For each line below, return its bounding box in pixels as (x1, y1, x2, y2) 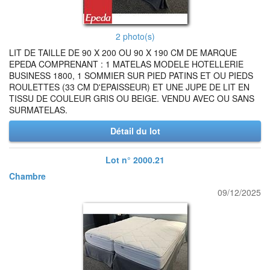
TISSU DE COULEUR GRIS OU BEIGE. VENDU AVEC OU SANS (9, 92, 254, 104)
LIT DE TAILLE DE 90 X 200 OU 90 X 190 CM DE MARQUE (9, 46, 237, 58)
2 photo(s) (115, 30, 155, 42)
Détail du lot (110, 125, 160, 137)
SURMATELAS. (9, 104, 67, 116)
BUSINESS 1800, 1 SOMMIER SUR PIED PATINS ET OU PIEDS (9, 69, 253, 81)
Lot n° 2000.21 (105, 154, 165, 166)
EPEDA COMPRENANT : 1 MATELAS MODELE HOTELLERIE (9, 58, 243, 70)
